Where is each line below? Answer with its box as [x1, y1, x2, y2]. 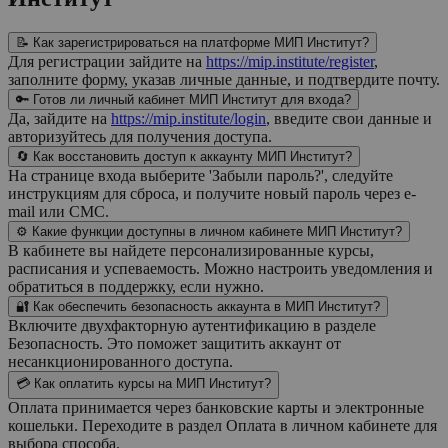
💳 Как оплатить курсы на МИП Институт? [16, 375, 271, 391]
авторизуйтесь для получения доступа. [8, 127, 272, 145]
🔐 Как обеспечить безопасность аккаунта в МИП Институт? [16, 298, 380, 314]
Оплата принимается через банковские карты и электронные [8, 398, 424, 416]
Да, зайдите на [8, 109, 111, 127]
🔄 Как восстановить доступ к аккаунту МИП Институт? [16, 148, 352, 164]
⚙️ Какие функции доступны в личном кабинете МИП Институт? [16, 223, 402, 239]
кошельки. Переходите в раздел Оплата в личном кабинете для [8, 416, 437, 434]
